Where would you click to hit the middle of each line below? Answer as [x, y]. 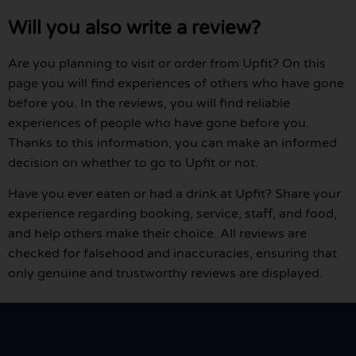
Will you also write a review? [134, 28]
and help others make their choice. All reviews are [157, 233]
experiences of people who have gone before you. [159, 123]
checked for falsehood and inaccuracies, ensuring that [172, 253]
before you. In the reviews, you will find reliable [149, 103]
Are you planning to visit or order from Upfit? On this [167, 63]
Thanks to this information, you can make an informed [172, 143]
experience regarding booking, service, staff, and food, [172, 213]
